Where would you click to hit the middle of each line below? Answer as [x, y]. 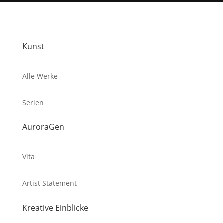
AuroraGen [43, 127]
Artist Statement [49, 183]
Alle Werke [40, 76]
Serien [33, 103]
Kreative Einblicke [55, 208]
